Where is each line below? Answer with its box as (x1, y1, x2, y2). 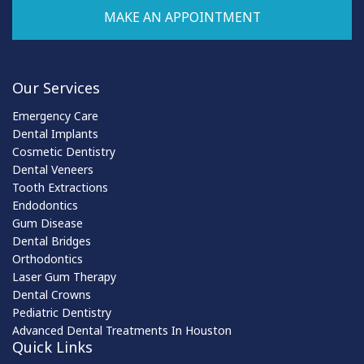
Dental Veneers (12, 162, 93, 177)
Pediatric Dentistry (12, 305, 111, 320)
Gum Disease (12, 215, 83, 231)
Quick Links (12, 337, 93, 357)
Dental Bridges (12, 233, 91, 249)
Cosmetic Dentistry (12, 144, 115, 159)
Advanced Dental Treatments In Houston (12, 323, 232, 338)
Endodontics (12, 197, 78, 213)
